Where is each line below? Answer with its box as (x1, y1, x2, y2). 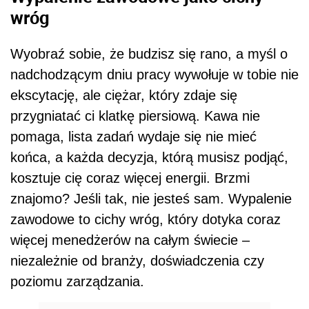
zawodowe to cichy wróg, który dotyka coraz (10, 211, 281, 227)
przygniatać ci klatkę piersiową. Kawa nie (10, 108, 260, 123)
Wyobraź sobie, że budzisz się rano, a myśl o (10, 46, 288, 61)
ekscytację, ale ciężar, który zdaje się (10, 87, 237, 103)
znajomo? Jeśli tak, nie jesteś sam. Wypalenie (10, 190, 292, 206)
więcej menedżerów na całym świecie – (10, 232, 250, 248)
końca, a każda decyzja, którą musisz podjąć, (10, 149, 288, 165)
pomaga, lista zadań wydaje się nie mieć (10, 128, 257, 144)
